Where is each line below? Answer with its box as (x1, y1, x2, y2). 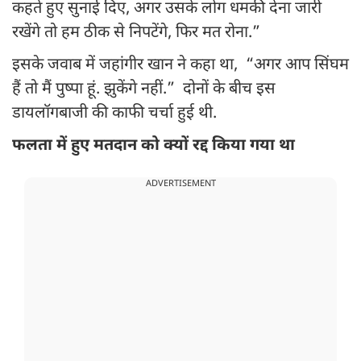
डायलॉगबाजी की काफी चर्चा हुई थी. (12, 103, 221, 125)
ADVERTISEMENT (145, 178, 216, 190)
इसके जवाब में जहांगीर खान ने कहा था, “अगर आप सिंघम (12, 55, 349, 77)
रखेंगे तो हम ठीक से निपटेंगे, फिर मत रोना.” (12, 23, 260, 44)
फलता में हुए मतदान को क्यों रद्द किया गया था (12, 135, 295, 157)
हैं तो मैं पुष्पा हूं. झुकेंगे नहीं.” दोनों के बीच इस (12, 79, 276, 101)
